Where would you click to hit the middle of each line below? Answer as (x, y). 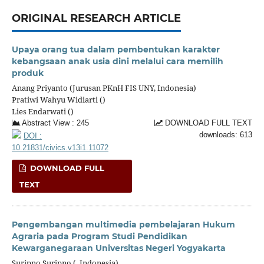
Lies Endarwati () (42, 111)
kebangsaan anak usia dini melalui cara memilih (117, 61)
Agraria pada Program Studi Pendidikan (99, 236)
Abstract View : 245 (54, 123)
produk (27, 73)
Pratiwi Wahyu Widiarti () (58, 99)
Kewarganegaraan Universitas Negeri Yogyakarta (118, 248)
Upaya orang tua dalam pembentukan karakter (115, 49)
